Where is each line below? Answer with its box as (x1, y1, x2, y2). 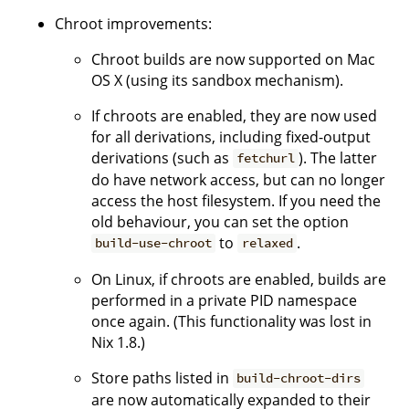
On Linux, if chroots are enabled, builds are (91, 268, 386, 289)
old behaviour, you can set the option (91, 211, 349, 232)
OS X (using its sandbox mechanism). (91, 69, 343, 90)
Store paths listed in (91, 367, 233, 388)
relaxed (241, 235, 293, 252)
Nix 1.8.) (91, 331, 145, 352)
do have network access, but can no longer (91, 169, 385, 190)
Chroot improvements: (55, 13, 212, 34)
